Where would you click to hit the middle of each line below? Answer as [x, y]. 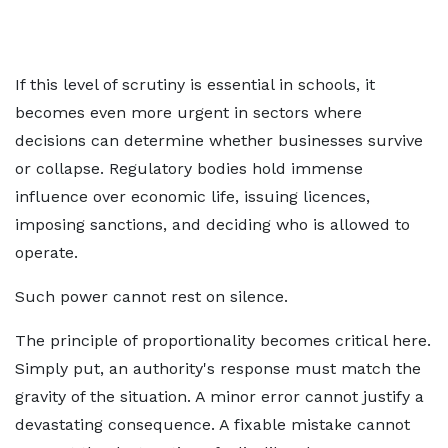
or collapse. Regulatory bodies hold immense [189, 168]
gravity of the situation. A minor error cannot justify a [219, 396]
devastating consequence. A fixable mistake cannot [212, 424]
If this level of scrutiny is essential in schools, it [195, 84]
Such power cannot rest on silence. [151, 296]
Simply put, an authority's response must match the [218, 368]
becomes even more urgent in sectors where [188, 112]
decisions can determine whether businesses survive [219, 140]
